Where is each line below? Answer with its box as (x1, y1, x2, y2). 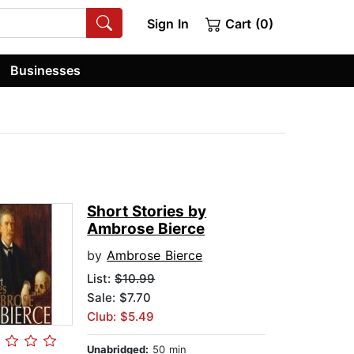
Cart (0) (221, 16, 273, 32)
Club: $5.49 (87, 309, 155, 325)
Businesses (10, 62, 81, 78)
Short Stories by (87, 202, 207, 221)
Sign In (146, 16, 189, 32)
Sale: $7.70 (87, 290, 152, 306)
